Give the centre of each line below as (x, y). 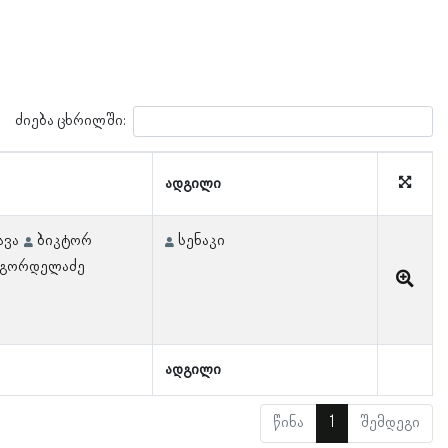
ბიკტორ (64, 241)
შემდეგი (389, 423)
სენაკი (201, 241)
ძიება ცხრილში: (70, 120)
